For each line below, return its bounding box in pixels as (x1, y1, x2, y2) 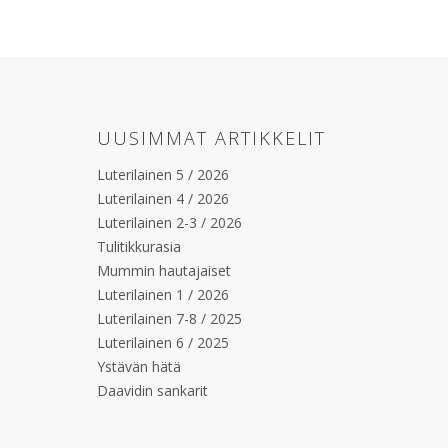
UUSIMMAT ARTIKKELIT (97, 126, 326, 150)
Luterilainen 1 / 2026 (97, 285, 229, 304)
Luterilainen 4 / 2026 (97, 189, 229, 208)
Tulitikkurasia (97, 237, 181, 256)
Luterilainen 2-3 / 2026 (97, 213, 242, 232)
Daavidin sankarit (97, 381, 208, 400)
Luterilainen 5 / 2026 (97, 165, 229, 184)
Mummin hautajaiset (97, 261, 231, 280)
